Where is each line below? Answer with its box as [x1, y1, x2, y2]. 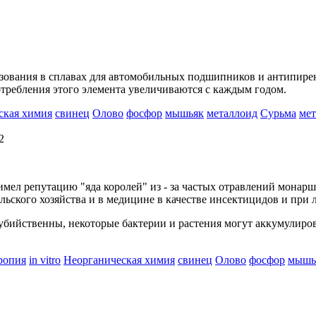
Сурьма [260, 107, 296, 119]
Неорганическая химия [63, 254, 175, 266]
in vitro [29, 254, 61, 266]
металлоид [207, 107, 257, 119]
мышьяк [165, 107, 204, 119]
